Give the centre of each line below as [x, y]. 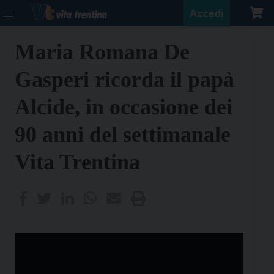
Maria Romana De [102, 52]
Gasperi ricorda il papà [124, 80]
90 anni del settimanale [123, 135]
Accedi [207, 13]
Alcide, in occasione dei [124, 107]
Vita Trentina [77, 162]
